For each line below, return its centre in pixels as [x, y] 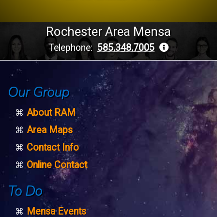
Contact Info [53, 147]
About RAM [51, 112]
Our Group [39, 92]
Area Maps [49, 130]
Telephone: [73, 48]
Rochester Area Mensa [108, 31]
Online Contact [57, 165]
